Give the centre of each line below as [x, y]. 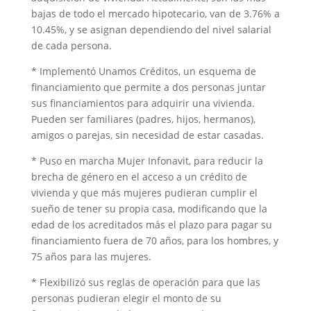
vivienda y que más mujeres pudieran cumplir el [144, 192]
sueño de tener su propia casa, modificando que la [149, 208]
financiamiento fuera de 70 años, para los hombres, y [154, 240]
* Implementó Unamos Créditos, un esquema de [143, 71]
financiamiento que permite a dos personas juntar [148, 87]
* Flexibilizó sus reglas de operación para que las [145, 282]
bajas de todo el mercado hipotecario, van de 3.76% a [155, 13]
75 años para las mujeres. [91, 256]
